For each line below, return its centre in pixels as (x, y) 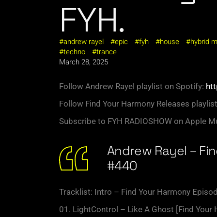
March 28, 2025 (84, 62)
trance (107, 52)
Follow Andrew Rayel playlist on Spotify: (132, 86)
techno (74, 52)
